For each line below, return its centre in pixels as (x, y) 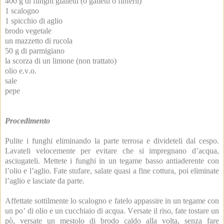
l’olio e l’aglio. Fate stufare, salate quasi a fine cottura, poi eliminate (112, 171)
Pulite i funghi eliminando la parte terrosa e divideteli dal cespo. (112, 141)
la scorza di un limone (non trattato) (61, 61)
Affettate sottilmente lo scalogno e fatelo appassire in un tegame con (112, 201)
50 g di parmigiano (35, 51)
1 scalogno (22, 11)
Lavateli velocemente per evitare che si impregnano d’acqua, (112, 151)
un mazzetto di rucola (39, 41)
